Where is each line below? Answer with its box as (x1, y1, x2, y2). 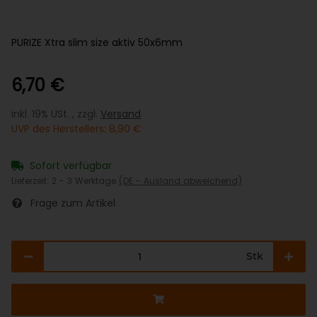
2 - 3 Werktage (52, 175, 119, 188)
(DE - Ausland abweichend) (119, 175, 242, 188)
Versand (100, 107, 141, 122)
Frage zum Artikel (30, 196, 115, 211)
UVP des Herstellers (11, 122, 104, 137)
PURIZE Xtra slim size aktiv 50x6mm (11, 35, 183, 50)
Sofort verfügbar (30, 158, 112, 173)
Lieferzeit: (11, 175, 52, 188)
